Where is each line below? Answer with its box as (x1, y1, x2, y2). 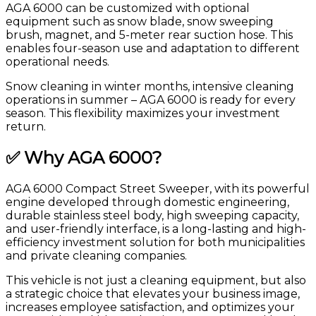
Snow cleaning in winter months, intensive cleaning (6, 79, 294, 93)
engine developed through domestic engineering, (6, 195, 289, 209)
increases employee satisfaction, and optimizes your (6, 300, 295, 314)
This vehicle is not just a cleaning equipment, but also (6, 273, 306, 287)
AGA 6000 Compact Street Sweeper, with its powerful (6, 181, 310, 195)
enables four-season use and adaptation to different (6, 41, 300, 55)
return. (6, 119, 46, 133)
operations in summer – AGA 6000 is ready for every (6, 92, 296, 107)
